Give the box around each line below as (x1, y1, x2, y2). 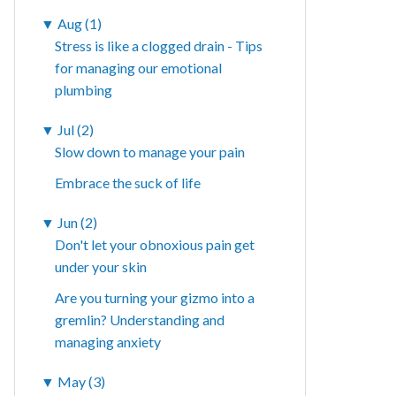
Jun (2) (57, 214, 98, 232)
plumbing (55, 81, 113, 99)
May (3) (57, 373, 106, 391)
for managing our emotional (55, 59, 223, 77)
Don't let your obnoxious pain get (55, 236, 255, 254)
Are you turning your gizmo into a (55, 289, 255, 307)
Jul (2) (57, 121, 95, 139)
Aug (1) (57, 15, 103, 33)
